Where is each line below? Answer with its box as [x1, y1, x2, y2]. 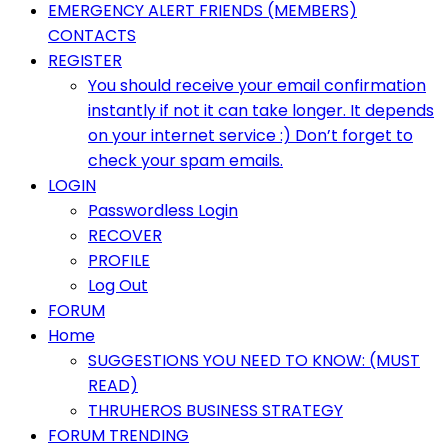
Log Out [88, 274, 148, 297]
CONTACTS [48, 24, 136, 47]
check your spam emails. [88, 149, 283, 172]
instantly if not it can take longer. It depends [88, 99, 434, 122]
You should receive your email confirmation [88, 74, 426, 97]
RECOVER [88, 224, 162, 247]
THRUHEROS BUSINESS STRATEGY [88, 399, 343, 422]
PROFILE [88, 249, 150, 272]
